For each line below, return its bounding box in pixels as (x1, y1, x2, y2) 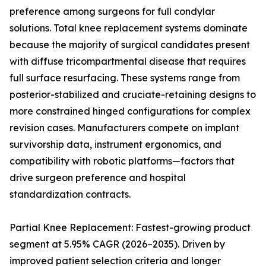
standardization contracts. (9, 188, 131, 201)
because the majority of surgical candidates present (9, 39, 250, 51)
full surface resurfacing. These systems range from (9, 72, 240, 84)
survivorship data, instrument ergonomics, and (9, 138, 221, 151)
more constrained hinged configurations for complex (9, 105, 251, 118)
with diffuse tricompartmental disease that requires (9, 55, 246, 68)
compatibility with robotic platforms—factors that (9, 155, 235, 167)
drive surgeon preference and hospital (9, 172, 186, 184)
